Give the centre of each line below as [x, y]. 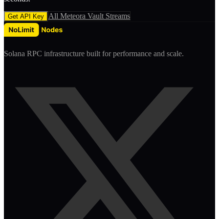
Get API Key [26, 16]
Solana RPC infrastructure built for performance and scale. [94, 53]
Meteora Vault [82, 16]
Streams [117, 16]
